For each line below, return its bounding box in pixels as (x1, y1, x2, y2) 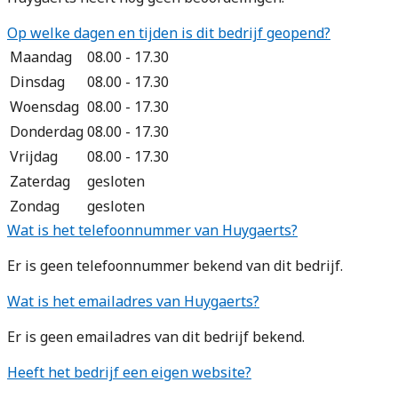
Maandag (10, 46, 72, 67)
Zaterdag (10, 171, 70, 191)
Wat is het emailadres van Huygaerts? (7, 291, 259, 311)
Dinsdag (10, 71, 65, 92)
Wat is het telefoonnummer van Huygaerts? (7, 219, 298, 240)
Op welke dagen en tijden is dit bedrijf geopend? (7, 22, 330, 43)
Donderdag (10, 121, 84, 141)
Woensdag (10, 96, 79, 116)
